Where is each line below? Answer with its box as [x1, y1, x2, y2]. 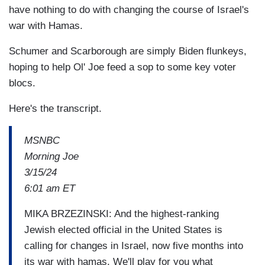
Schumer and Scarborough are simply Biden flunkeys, [9, 46, 247, 57]
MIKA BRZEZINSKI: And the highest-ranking [24, 208, 219, 219]
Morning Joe [24, 150, 79, 162]
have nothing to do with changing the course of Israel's [9, 4, 249, 16]
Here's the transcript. [9, 103, 102, 115]
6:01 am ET [24, 182, 75, 194]
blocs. [9, 77, 35, 89]
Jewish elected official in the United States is [24, 224, 222, 235]
